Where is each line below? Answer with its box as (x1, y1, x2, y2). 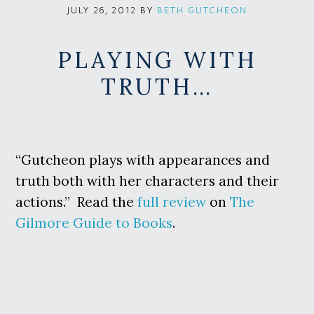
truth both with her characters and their (15, 172, 280, 189)
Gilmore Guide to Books (15, 214, 173, 231)
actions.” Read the (15, 193, 138, 210)
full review (137, 193, 207, 210)
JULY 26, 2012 (67, 1, 137, 18)
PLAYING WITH (57, 45, 257, 74)
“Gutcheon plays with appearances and (15, 151, 271, 168)
